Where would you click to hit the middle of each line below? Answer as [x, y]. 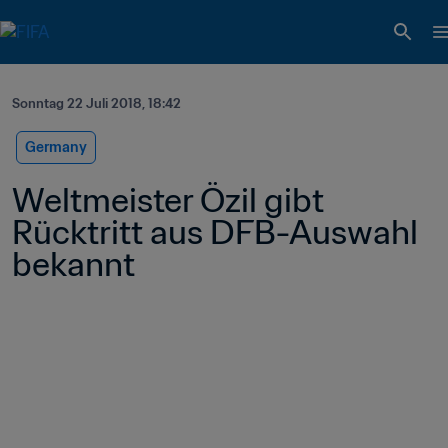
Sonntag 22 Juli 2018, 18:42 [96, 103]
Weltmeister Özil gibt [168, 200]
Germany [56, 147]
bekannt [73, 264]
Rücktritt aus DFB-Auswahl [215, 232]
